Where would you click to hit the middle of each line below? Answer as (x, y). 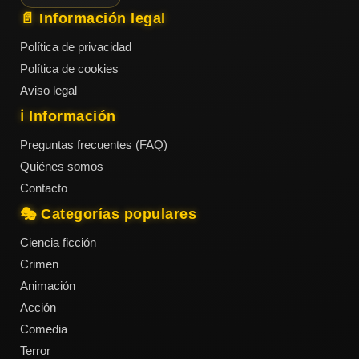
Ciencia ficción (58, 243)
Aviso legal (48, 91)
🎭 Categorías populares (108, 214)
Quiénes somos (62, 167)
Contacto (44, 188)
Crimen (39, 264)
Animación (48, 286)
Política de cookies (69, 69)
